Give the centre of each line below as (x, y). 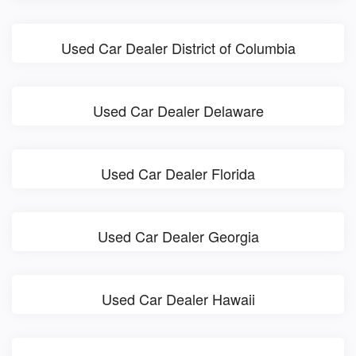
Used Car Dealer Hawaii (178, 299)
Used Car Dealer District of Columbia (178, 48)
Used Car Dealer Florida (178, 174)
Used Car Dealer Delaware (178, 111)
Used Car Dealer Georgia (178, 236)
